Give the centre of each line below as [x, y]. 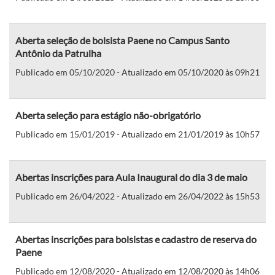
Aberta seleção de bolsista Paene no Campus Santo [122, 40]
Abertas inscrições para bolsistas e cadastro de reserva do [136, 239]
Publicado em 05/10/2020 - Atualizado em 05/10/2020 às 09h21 [137, 72]
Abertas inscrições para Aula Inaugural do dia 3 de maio [131, 177]
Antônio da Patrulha [58, 53]
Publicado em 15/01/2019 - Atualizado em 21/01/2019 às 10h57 [137, 134]
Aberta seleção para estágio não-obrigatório [108, 115]
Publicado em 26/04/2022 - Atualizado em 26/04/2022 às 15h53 [137, 196]
